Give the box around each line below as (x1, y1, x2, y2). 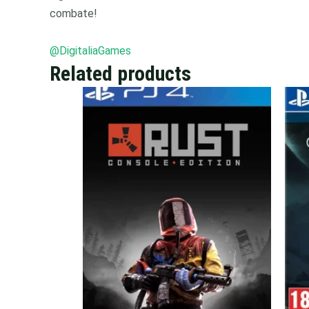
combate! (50, 7, 97, 20)
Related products (50, 61, 191, 86)
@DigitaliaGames (50, 44, 131, 57)
